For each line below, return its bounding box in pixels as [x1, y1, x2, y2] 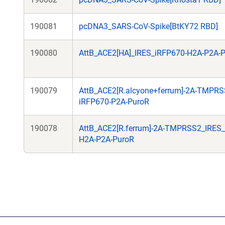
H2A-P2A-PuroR [79, 135, 134, 144]
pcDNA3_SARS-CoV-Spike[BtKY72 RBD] [79, 22, 218, 31]
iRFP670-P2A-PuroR [79, 97, 149, 106]
